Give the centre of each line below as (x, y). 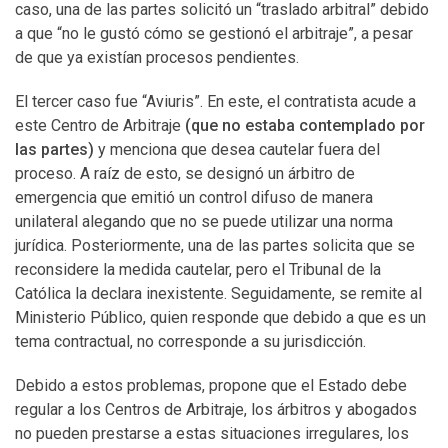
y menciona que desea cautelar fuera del (237, 149)
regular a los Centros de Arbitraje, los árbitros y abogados (216, 409)
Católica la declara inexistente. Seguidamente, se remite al (218, 293)
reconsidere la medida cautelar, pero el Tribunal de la (198, 269)
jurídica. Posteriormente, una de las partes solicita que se (215, 245)
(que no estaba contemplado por (305, 125)
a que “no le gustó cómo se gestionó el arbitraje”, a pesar (214, 33)
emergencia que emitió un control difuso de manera (194, 197)
